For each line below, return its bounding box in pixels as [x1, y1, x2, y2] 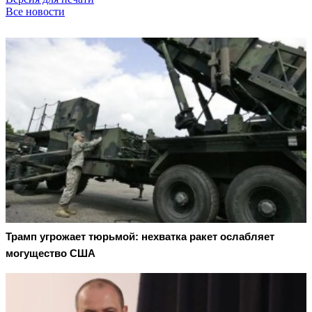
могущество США [6, 247, 95, 260]
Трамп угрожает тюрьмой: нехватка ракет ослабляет [6, 231, 274, 243]
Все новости [6, 5, 65, 17]
